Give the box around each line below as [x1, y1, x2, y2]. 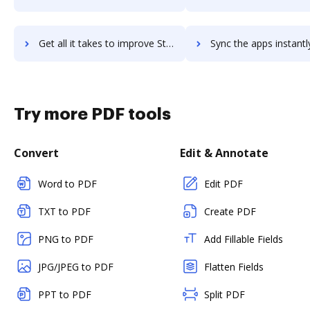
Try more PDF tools [14, 105, 171, 122]
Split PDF [204, 287, 245, 301]
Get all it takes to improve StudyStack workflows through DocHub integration [39, 36, 166, 50]
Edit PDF [204, 176, 243, 190]
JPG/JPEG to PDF [38, 259, 113, 273]
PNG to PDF [38, 232, 93, 246]
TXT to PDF [38, 204, 91, 218]
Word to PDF [38, 176, 97, 190]
